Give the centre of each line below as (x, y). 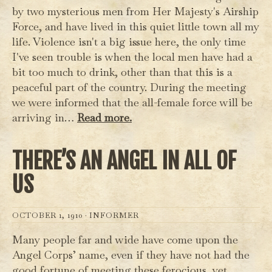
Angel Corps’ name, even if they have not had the (131, 254)
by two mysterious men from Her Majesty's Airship (135, 11)
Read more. (104, 117)
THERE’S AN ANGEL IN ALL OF (124, 161)
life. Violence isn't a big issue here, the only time (129, 41)
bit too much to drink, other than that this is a (122, 72)
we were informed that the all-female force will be (132, 102)
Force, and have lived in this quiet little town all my (136, 26)
